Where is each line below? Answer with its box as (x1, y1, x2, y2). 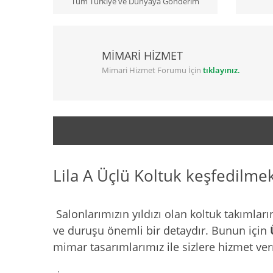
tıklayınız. (203, 65, 240, 76)
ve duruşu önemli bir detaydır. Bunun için (53, 223, 270, 238)
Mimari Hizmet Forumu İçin (102, 65, 203, 76)
